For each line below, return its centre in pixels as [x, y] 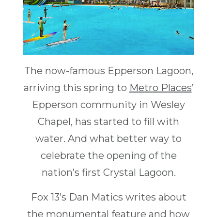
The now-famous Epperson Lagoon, [108, 71]
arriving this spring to [76, 88]
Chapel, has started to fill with [108, 122]
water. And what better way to [108, 139]
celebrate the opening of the [108, 156]
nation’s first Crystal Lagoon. [108, 173]
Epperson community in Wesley [108, 105]
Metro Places [160, 88]
